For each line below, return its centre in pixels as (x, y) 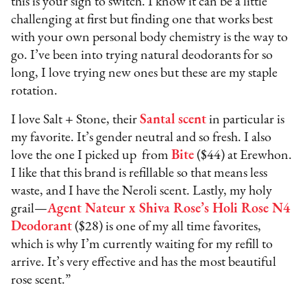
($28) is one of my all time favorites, (167, 227)
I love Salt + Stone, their (76, 120)
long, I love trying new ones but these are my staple (145, 74)
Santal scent (173, 120)
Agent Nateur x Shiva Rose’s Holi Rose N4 (169, 209)
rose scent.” (41, 281)
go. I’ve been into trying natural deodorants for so (142, 56)
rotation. (36, 91)
